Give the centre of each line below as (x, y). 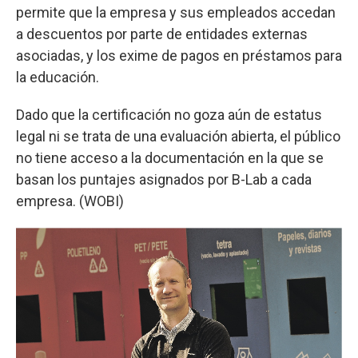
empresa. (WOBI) (70, 201)
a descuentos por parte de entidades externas (162, 34)
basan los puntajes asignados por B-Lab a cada (164, 179)
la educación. (58, 77)
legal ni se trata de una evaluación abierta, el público (178, 136)
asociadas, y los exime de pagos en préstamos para (179, 56)
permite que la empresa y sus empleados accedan (176, 12)
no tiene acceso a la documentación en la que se (170, 158)
